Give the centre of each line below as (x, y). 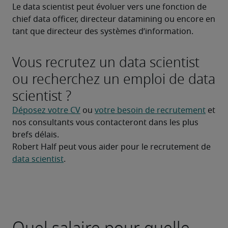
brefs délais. (36, 135)
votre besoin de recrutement (150, 110)
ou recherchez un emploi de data (114, 79)
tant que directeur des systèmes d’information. (103, 32)
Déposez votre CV (46, 110)
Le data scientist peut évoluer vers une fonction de (109, 7)
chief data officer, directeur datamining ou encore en (114, 19)
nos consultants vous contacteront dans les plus (105, 123)
